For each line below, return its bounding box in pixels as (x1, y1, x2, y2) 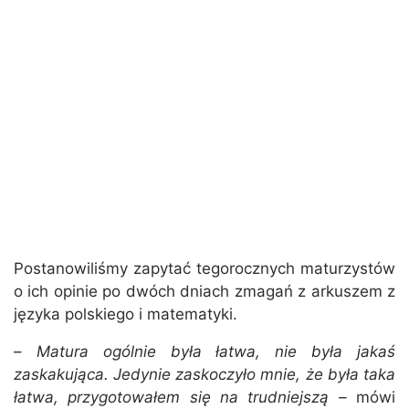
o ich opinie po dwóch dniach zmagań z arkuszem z (14, 282, 395, 301)
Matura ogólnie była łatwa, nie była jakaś (36, 342, 396, 362)
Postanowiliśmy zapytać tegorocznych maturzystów (14, 259, 395, 278)
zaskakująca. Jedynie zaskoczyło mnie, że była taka (14, 365, 395, 384)
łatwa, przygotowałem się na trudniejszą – (14, 388, 347, 407)
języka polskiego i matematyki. (14, 305, 237, 324)
